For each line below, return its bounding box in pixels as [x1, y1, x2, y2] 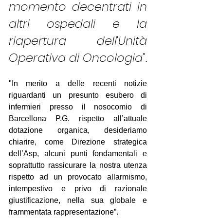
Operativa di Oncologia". [9, 50, 147, 66]
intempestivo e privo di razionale [9, 184, 147, 193]
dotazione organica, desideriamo [9, 126, 147, 134]
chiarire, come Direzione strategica [9, 138, 147, 146]
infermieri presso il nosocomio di [9, 103, 147, 111]
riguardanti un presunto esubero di [9, 91, 147, 99]
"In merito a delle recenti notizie [9, 79, 147, 88]
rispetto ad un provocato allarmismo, [9, 173, 147, 181]
